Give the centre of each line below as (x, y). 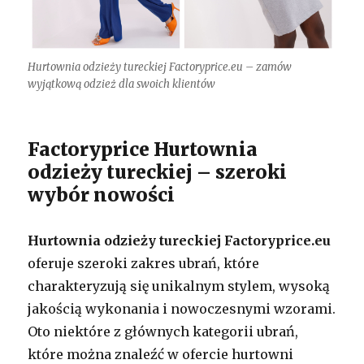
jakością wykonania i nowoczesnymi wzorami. (182, 308)
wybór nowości (102, 194)
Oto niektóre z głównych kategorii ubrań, (163, 331)
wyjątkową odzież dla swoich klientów (122, 84)
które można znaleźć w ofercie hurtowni (161, 354)
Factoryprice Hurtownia (143, 149)
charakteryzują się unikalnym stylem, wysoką (179, 286)
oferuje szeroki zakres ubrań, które (144, 263)
